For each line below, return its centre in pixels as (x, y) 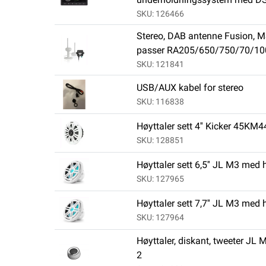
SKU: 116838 (160, 102)
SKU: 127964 (160, 218)
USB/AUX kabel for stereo (190, 88)
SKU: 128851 (160, 140)
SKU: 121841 (160, 64)
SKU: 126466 (160, 14)
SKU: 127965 (160, 179)
